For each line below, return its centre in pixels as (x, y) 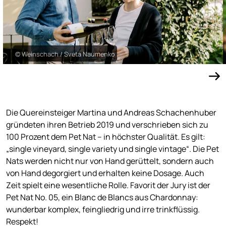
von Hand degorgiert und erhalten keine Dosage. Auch (105, 173)
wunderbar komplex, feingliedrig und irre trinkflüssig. (103, 209)
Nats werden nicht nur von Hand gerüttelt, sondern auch (110, 161)
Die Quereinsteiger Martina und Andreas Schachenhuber (111, 112)
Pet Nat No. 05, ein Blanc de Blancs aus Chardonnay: (102, 197)
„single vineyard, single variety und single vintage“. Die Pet (112, 149)
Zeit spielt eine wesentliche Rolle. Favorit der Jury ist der (108, 185)
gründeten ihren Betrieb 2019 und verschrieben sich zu (107, 125)
